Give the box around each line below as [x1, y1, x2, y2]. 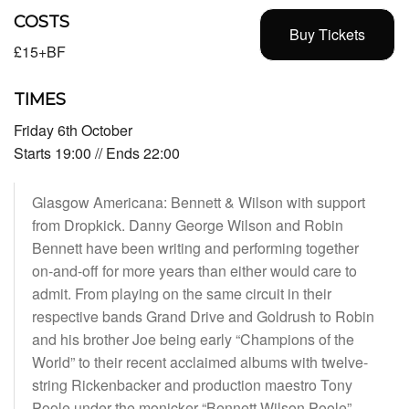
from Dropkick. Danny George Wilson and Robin [32, 214, 343, 236]
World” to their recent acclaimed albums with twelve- [32, 351, 368, 372]
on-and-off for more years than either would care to [32, 259, 357, 281]
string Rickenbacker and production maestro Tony [32, 373, 352, 395]
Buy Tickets [289, 24, 365, 46]
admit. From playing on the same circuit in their [32, 282, 331, 304]
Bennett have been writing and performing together [32, 236, 359, 258]
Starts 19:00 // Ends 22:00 [14, 142, 180, 163]
